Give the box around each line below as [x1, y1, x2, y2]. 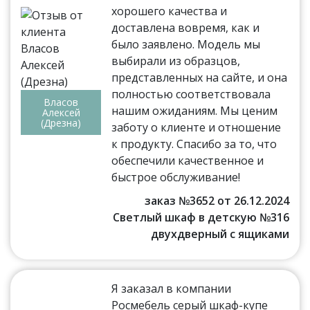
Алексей [42, 105, 80, 119]
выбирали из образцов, [111, 53, 241, 69]
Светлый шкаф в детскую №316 [112, 209, 289, 225]
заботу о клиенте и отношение [111, 119, 282, 135]
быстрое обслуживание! [111, 169, 241, 185]
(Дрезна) [41, 116, 82, 129]
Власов [44, 95, 79, 109]
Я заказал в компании [111, 280, 232, 296]
